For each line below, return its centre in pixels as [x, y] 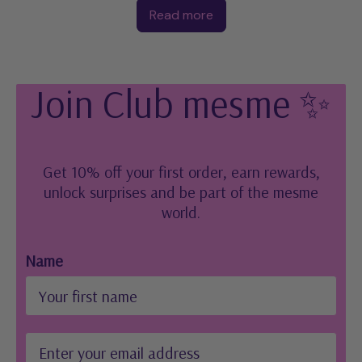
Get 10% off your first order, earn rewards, [181, 172]
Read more [181, 15]
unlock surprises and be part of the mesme [181, 192]
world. [181, 213]
